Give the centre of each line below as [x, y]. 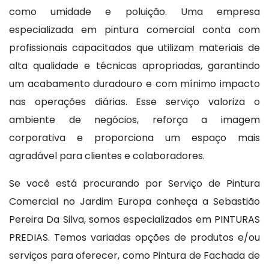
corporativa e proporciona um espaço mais [134, 138]
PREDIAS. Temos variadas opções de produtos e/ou [134, 237]
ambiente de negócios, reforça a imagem [134, 119]
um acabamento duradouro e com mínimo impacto [134, 83]
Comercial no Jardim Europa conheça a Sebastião [134, 201]
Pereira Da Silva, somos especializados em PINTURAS [134, 219]
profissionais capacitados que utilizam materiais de [134, 47]
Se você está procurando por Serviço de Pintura [134, 183]
